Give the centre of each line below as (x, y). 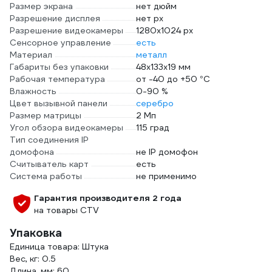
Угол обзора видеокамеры (66, 127)
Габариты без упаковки (59, 67)
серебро (155, 103)
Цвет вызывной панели (59, 103)
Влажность (33, 91)
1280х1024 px (165, 30)
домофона (32, 152)
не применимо (166, 176)
